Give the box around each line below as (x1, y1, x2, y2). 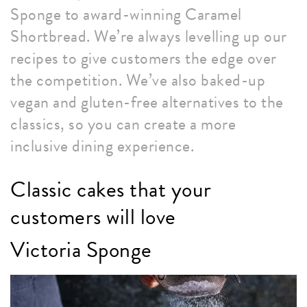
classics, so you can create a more (10, 112, 236, 137)
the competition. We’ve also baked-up (10, 68, 265, 93)
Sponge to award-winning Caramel (10, 2, 242, 27)
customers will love (10, 201, 176, 234)
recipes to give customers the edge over (10, 46, 277, 71)
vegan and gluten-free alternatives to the (10, 90, 284, 115)
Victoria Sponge (10, 234, 152, 267)
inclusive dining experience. (10, 134, 194, 159)
